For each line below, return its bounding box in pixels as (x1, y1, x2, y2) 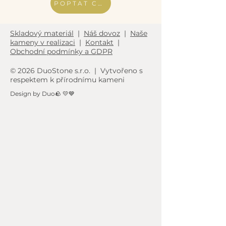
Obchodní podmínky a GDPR (10, 47, 112, 56)
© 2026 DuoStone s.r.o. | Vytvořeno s (10, 66, 143, 75)
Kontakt (85, 38, 114, 47)
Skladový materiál (10, 29, 74, 38)
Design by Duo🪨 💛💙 (10, 90, 75, 97)
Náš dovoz (84, 29, 120, 38)
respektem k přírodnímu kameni (10, 75, 125, 84)
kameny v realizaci (10, 38, 75, 47)
